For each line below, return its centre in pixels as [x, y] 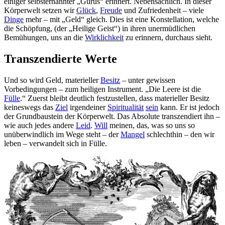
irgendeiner [88, 107]
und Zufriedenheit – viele [163, 10]
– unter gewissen [148, 80]
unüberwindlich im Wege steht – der [62, 134]
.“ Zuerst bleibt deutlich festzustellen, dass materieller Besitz [115, 98]
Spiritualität [126, 107]
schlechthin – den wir [180, 134]
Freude [111, 10]
